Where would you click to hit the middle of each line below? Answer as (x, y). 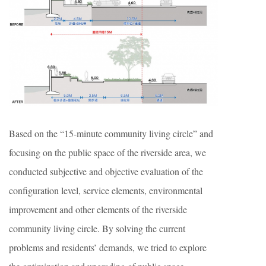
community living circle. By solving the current (97, 229)
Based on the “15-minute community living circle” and (111, 134)
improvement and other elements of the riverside (98, 210)
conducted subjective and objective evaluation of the (106, 172)
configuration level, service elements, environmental (106, 191)
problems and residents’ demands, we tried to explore (108, 248)
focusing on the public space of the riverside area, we (107, 153)
